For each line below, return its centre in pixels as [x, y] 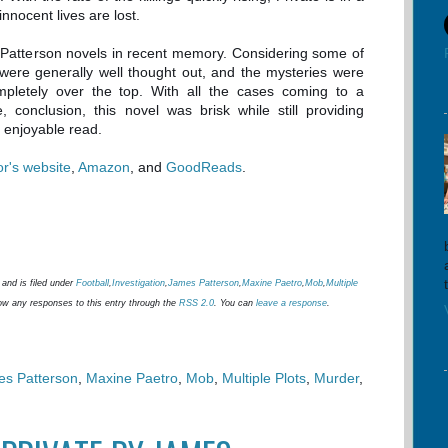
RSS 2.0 [196, 303]
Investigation [138, 283]
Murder [336, 378]
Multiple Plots [264, 378]
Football [92, 283]
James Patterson [203, 283]
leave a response [291, 303]
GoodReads [204, 167]
